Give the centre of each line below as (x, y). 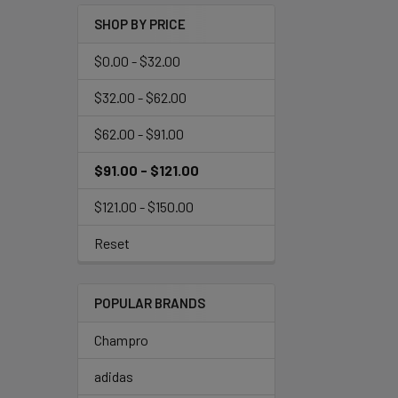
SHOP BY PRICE (140, 24)
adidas (114, 376)
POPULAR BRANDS (150, 303)
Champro (121, 340)
